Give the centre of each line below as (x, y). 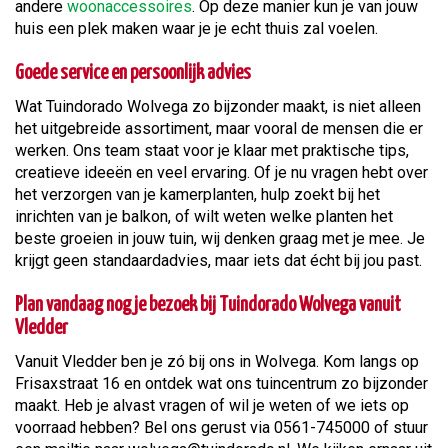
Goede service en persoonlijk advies (134, 74)
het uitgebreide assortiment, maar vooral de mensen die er (219, 129)
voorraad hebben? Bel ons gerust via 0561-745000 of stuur (221, 428)
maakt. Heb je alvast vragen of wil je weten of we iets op (212, 406)
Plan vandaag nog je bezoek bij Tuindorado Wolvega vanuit (208, 306)
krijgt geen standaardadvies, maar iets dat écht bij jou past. (218, 261)
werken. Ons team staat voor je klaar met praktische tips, (212, 151)
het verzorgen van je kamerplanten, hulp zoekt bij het (197, 195)
